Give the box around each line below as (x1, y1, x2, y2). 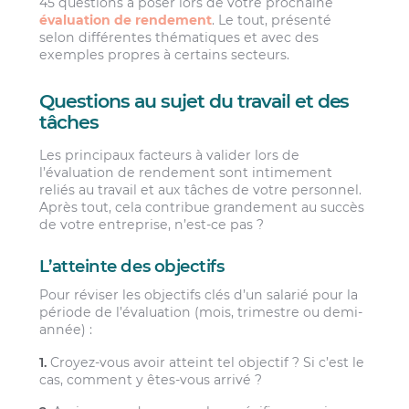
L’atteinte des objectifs (39, 256, 225, 278)
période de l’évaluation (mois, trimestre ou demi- (39, 304, 363, 321)
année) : (39, 321, 93, 339)
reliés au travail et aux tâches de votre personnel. (39, 182, 362, 199)
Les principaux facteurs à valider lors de (39, 147, 300, 164)
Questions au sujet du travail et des (39, 89, 350, 113)
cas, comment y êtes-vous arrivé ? (39, 371, 263, 388)
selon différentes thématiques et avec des (39, 29, 320, 47)
